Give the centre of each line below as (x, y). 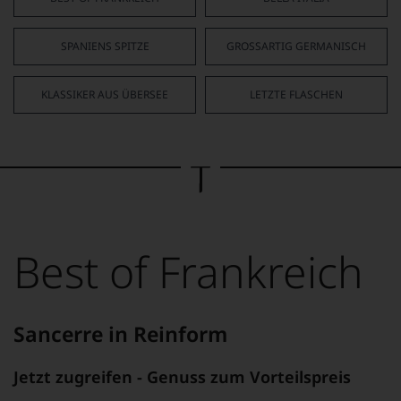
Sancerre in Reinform (120, 333)
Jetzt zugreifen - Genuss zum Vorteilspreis (182, 376)
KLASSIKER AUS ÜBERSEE (105, 94)
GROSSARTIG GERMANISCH (292, 46)
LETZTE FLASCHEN (296, 94)
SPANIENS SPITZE (105, 46)
